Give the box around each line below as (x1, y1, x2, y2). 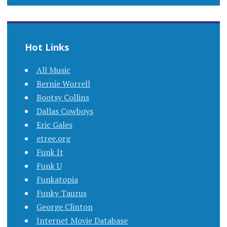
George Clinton (36, 201, 93, 213)
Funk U (36, 160, 62, 172)
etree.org (36, 133, 70, 144)
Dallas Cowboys (36, 105, 93, 117)
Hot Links (24, 41, 69, 54)
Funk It (36, 146, 63, 158)
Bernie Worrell (36, 78, 90, 90)
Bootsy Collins (36, 92, 89, 103)
